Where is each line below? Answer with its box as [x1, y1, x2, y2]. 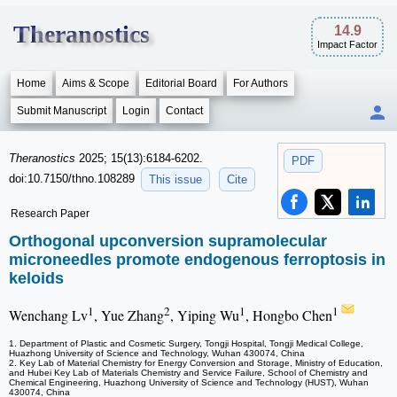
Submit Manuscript [17, 105, 106, 117]
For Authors [233, 77, 288, 90]
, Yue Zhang [94, 306, 164, 325]
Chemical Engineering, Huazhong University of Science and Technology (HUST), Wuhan [9, 378, 369, 388]
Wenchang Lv [9, 306, 88, 325]
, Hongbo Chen [245, 306, 332, 325]
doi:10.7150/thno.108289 [9, 171, 138, 185]
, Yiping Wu [170, 306, 239, 325]
